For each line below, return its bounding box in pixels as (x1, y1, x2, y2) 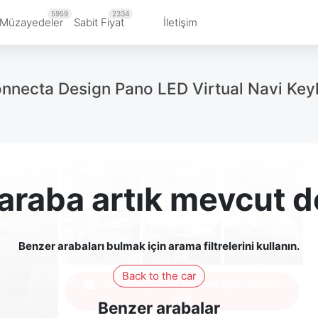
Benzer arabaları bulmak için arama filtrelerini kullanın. (18, 239, 300, 253)
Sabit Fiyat (74, 15, 124, 29)
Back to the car (121, 268, 197, 283)
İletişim (163, 15, 197, 29)
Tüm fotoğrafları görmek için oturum (95, 276, 280, 290)
